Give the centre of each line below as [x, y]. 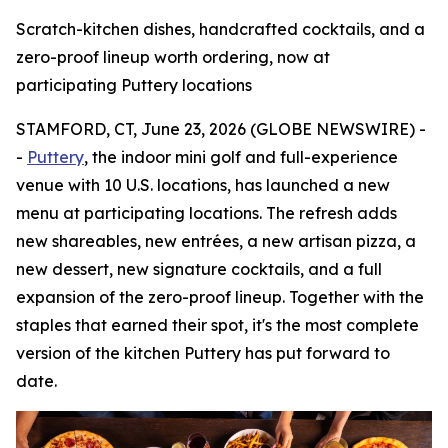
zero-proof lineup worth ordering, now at [173, 57]
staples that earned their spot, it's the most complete [217, 325]
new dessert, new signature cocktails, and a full [199, 269]
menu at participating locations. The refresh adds [206, 213]
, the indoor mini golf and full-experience [241, 157]
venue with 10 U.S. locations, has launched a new [203, 185]
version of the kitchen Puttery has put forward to [203, 353]
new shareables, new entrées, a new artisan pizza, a [216, 241]
